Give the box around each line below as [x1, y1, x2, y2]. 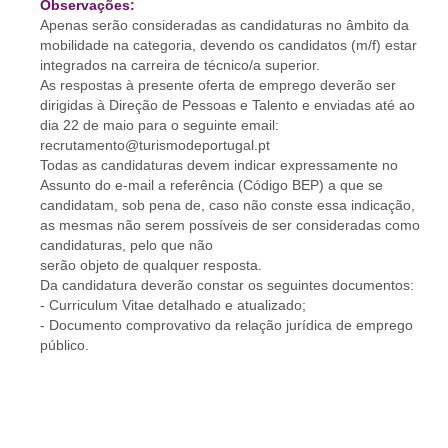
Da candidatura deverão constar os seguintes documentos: [40, 277, 414, 293]
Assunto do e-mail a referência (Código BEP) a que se [40, 177, 383, 193]
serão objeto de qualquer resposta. [40, 257, 262, 273]
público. [40, 337, 89, 353]
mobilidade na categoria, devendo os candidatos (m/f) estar [40, 37, 417, 53]
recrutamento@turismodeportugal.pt [40, 137, 270, 153]
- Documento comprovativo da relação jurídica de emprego [40, 317, 413, 333]
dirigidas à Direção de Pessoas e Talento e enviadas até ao [40, 97, 415, 113]
